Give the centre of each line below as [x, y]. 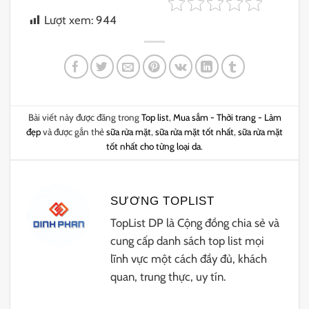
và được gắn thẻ [73, 132]
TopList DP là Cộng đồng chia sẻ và [195, 223]
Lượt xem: [69, 20]
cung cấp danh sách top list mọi [188, 241]
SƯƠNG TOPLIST [163, 201]
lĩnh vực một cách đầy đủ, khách [189, 259]
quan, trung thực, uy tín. [168, 277]
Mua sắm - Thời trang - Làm [227, 118]
